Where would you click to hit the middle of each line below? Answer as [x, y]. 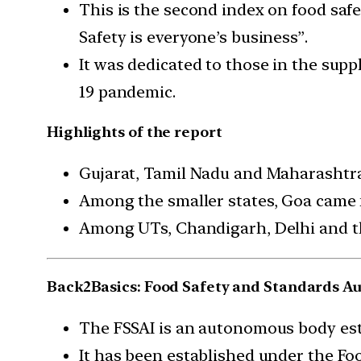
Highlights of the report [135, 132]
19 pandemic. [127, 91]
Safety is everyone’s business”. [193, 37]
